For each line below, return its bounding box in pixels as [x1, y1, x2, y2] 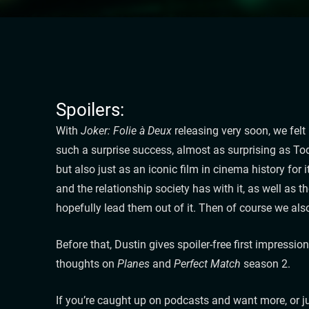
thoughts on [55, 257, 117, 270]
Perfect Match [173, 257, 241, 270]
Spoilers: [55, 99, 124, 120]
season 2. [240, 257, 290, 270]
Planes [117, 257, 152, 270]
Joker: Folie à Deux [80, 123, 172, 137]
